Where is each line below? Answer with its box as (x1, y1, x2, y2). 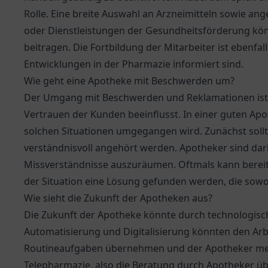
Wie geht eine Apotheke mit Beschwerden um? (24, 74, 234, 87)
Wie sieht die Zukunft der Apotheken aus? (24, 191, 212, 205)
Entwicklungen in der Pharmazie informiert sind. (24, 57, 243, 71)
